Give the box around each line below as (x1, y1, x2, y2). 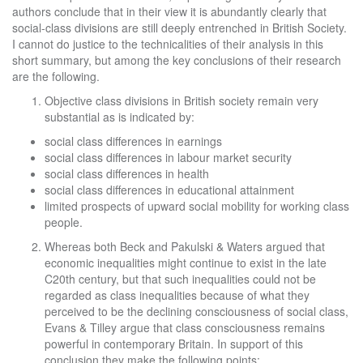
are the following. (12, 68, 100, 84)
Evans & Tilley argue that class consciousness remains (45, 319, 325, 335)
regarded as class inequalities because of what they (45, 287, 310, 303)
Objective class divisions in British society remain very (45, 92, 318, 109)
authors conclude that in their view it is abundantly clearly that (12, 3, 327, 19)
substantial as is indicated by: (45, 109, 194, 125)
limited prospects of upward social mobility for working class (45, 198, 349, 214)
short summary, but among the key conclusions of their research (12, 52, 341, 68)
